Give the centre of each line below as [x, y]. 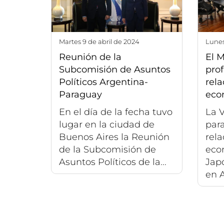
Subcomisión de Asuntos [115, 69]
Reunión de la [90, 57]
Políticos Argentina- [103, 82]
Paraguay [80, 94]
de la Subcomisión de [107, 149]
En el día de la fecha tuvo [116, 112]
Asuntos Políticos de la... [113, 162]
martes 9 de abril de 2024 [102, 41]
